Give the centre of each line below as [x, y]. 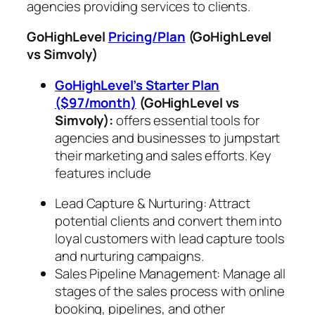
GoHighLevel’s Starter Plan [137, 85]
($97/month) [96, 102]
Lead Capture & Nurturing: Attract [153, 204]
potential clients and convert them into [169, 221]
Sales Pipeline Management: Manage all [171, 274]
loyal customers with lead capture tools [170, 239]
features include [103, 173]
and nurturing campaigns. [129, 256]
